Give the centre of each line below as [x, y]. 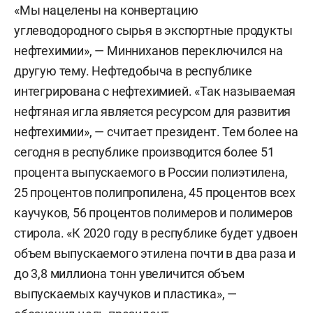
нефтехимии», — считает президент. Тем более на [156, 132]
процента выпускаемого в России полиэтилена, [151, 172]
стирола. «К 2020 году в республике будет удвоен [156, 233]
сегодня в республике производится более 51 [144, 152]
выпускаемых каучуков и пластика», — [125, 294]
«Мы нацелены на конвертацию [106, 10]
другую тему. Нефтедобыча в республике [133, 71]
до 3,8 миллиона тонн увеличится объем [129, 274]
